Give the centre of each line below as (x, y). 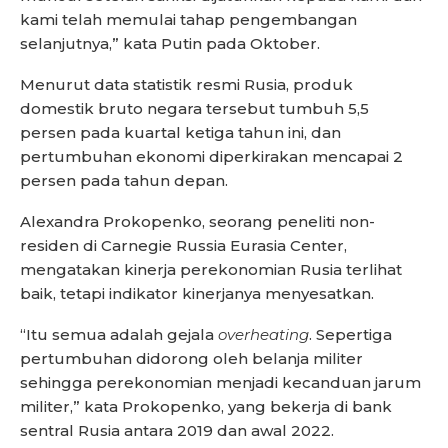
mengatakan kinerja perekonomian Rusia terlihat (211, 270)
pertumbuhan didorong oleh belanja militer (191, 359)
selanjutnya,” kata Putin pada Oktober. (170, 44)
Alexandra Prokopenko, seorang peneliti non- (197, 222)
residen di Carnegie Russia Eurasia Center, (183, 246)
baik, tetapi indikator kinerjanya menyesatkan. (197, 294)
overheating (263, 335)
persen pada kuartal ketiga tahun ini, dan (180, 133)
